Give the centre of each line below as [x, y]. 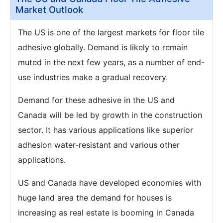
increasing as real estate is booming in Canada [106, 213]
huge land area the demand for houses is [95, 198]
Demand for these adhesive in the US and [96, 100]
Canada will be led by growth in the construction [110, 115]
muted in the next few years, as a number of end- [111, 62]
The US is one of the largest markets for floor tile [111, 32]
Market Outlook [49, 9]
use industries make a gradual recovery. [93, 77]
